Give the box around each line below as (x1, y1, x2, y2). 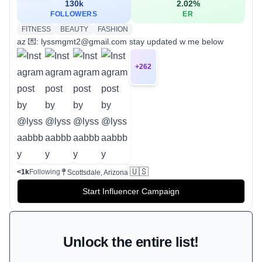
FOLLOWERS (50, 10, 98, 19)
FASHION (98, 25, 128, 34)
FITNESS (22, 25, 51, 34)
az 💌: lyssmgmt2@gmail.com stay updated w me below (17, 37, 223, 47)
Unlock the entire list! (63, 234, 199, 250)
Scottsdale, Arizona (67, 168, 128, 177)
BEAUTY (60, 25, 88, 34)
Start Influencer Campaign (82, 187, 180, 196)
